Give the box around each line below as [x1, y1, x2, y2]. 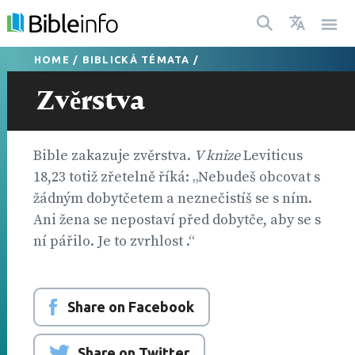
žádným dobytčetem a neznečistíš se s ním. [33, 189, 312, 208]
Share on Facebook [67, 298, 194, 315]
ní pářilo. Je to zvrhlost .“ [33, 231, 195, 250]
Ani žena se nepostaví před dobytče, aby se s [33, 210, 321, 229]
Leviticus [240, 146, 303, 165]
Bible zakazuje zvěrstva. [33, 146, 194, 165]
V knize [194, 146, 240, 165]
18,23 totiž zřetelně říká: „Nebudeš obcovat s [33, 167, 320, 186]
